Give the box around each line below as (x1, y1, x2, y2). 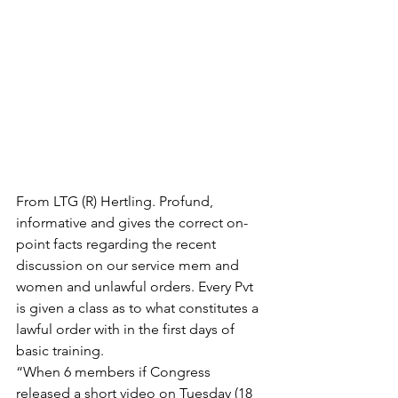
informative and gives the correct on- (16, 213, 248, 231)
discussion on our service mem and (16, 256, 243, 274)
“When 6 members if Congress (16, 362, 214, 380)
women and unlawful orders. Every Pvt (16, 277, 257, 295)
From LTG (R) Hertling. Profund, (16, 192, 217, 210)
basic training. (16, 341, 104, 359)
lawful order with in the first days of (16, 320, 238, 338)
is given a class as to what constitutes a (16, 298, 262, 316)
